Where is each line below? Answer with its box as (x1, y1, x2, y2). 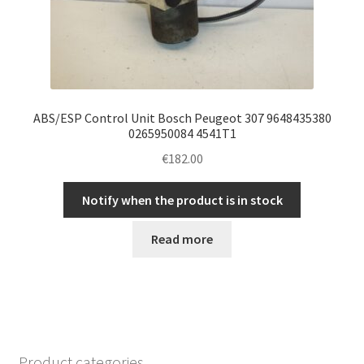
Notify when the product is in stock (81, 191, 283, 208)
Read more (151, 231, 213, 248)
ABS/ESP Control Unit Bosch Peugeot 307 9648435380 (32, 110, 331, 127)
